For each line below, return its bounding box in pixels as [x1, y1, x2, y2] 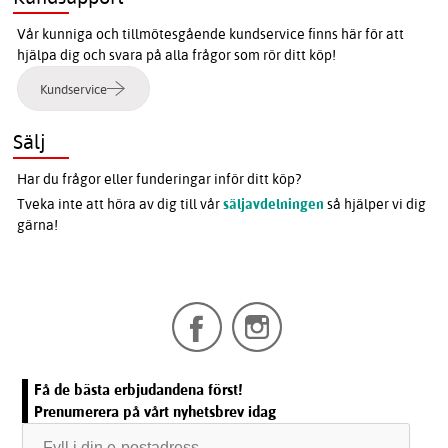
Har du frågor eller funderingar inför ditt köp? [17, 170, 302, 189]
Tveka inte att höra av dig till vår [17, 195, 224, 214]
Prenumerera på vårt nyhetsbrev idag [34, 402, 277, 422]
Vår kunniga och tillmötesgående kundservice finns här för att [17, 25, 405, 44]
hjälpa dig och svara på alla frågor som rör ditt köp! [17, 46, 337, 65]
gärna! [17, 216, 59, 235]
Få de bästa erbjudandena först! [34, 380, 243, 400]
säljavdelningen [223, 195, 325, 214]
